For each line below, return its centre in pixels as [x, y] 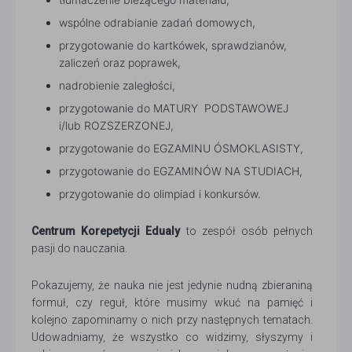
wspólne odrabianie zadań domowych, [157, 23]
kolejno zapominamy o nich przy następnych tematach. [172, 320]
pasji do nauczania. [82, 249]
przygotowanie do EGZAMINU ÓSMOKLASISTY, [181, 148]
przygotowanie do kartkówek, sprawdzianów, [173, 46]
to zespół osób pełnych [247, 231]
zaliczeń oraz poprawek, [120, 63]
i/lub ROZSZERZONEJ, [116, 126]
